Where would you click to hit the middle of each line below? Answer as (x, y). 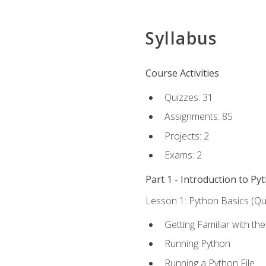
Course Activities (182, 73)
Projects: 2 (186, 136)
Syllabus (181, 38)
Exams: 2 (183, 155)
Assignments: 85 (198, 117)
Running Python (197, 244)
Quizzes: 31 (189, 97)
